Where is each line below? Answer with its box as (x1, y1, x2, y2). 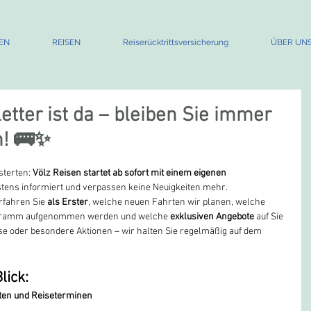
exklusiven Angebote (170, 211, 254, 223)
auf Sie (254, 211, 285, 223)
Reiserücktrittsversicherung (122, 37, 228, 47)
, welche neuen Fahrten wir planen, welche (88, 196, 267, 208)
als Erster (47, 196, 88, 208)
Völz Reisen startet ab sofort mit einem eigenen (33, 167, 228, 179)
